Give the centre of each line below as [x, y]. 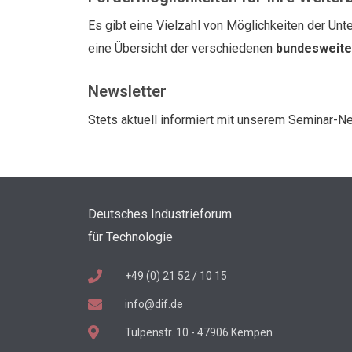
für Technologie [130, 236]
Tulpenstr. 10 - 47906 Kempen [198, 332]
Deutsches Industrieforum [160, 214]
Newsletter [127, 91]
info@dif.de [154, 304]
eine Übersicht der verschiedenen [182, 48]
